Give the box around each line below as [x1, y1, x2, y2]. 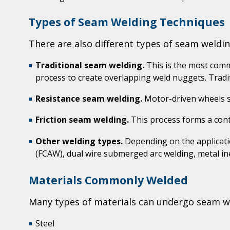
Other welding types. [35, 135, 123, 147]
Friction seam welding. [35, 114, 131, 126]
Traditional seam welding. [35, 60, 144, 71]
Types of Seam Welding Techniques [29, 15, 225, 29]
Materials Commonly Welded [29, 172, 188, 187]
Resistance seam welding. [35, 93, 142, 105]
